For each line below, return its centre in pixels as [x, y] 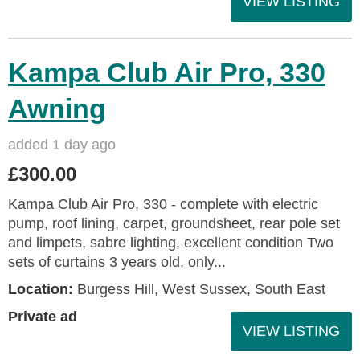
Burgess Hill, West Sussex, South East [199, 289]
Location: [41, 289]
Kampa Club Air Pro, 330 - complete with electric [163, 204]
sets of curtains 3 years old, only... [117, 262]
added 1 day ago [62, 145]
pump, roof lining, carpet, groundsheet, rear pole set [174, 223]
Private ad [43, 317]
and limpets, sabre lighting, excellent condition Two [171, 243]
